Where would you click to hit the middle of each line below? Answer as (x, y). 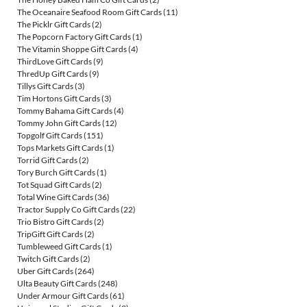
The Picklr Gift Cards (54, 25)
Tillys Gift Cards (45, 86)
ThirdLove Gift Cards (54, 62)
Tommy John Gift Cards (59, 123)
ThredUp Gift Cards (52, 74)
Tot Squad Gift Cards (54, 185)
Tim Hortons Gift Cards (59, 99)
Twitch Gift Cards (48, 259)
